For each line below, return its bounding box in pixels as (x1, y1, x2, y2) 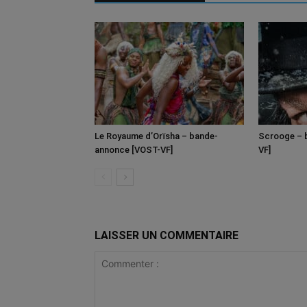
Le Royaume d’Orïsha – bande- (95, 131, 218, 141)
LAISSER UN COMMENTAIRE (95, 229, 238, 242)
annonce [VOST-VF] (95, 145, 173, 155)
